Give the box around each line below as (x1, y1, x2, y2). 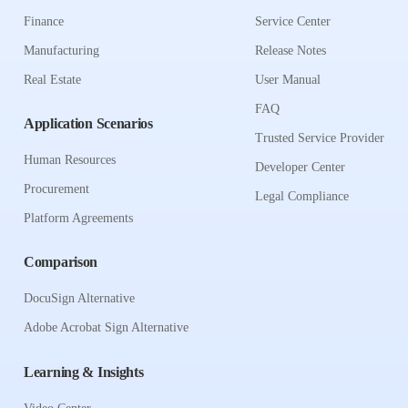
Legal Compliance (255, 189, 349, 203)
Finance (24, 14, 64, 28)
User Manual (255, 72, 321, 87)
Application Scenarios (24, 115, 153, 131)
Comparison (24, 253, 98, 270)
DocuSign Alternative (24, 291, 135, 305)
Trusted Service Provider (255, 130, 384, 145)
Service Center (255, 14, 331, 28)
